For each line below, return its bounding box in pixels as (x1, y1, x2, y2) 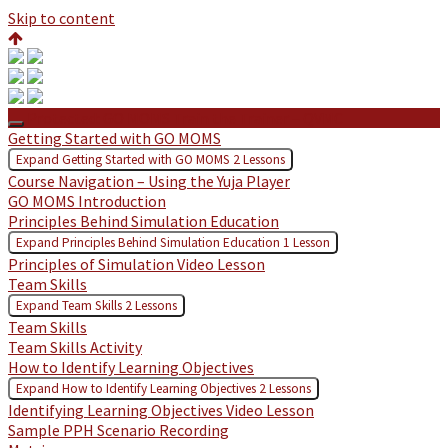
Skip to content (8, 8, 115, 28)
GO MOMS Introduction (8, 191, 166, 211)
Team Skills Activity (8, 337, 142, 357)
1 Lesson (283, 234, 330, 251)
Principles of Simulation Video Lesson (8, 254, 265, 274)
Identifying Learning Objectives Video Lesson (8, 400, 314, 420)
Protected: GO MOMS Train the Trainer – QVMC (27, 108, 343, 128)
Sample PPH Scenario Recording (8, 420, 229, 440)
